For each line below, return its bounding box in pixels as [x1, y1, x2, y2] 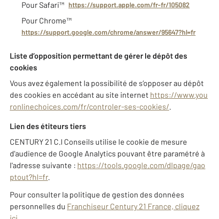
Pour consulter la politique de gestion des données [10, 190, 184, 199]
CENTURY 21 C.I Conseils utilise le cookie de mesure [10, 137, 187, 147]
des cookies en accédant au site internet [10, 90, 150, 100]
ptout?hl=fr [10, 172, 48, 182]
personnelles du [10, 201, 67, 211]
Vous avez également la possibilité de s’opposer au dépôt [10, 78, 204, 88]
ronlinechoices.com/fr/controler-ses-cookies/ [10, 102, 169, 111]
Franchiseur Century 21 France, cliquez [67, 201, 199, 211]
